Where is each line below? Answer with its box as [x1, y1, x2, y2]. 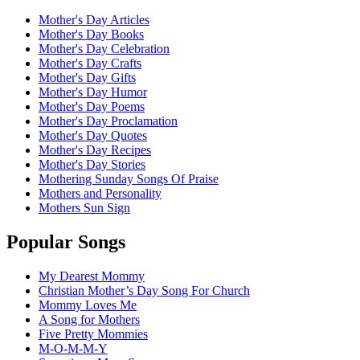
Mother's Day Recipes [39, 143, 151, 157]
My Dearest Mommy [39, 269, 145, 284]
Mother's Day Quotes [39, 129, 147, 143]
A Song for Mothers [39, 313, 140, 327]
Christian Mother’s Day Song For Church [39, 284, 250, 298]
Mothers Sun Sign [39, 201, 130, 215]
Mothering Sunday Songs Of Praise [39, 172, 219, 186]
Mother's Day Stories [39, 157, 145, 172]
